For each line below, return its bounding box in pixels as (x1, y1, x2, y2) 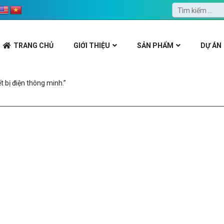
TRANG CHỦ (13, 41, 53, 49)
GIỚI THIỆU (73, 41, 110, 49)
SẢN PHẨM (137, 41, 173, 49)
